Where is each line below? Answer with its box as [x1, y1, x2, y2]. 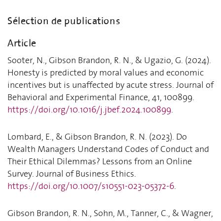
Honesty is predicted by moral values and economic [7, 66, 204, 78]
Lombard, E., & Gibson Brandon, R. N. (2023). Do [7, 130, 187, 143]
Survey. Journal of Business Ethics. [7, 167, 136, 180]
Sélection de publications [7, 14, 121, 28]
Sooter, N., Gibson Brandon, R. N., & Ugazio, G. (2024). [7, 54, 211, 66]
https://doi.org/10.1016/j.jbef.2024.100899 [7, 103, 171, 115]
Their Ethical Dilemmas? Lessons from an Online [7, 155, 192, 167]
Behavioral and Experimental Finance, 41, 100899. [7, 91, 194, 103]
